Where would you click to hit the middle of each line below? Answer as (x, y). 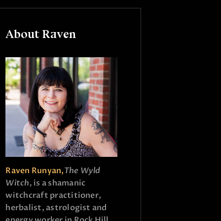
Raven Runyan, (35, 170)
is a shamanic (60, 183)
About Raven (41, 34)
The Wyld (82, 170)
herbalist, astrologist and (56, 207)
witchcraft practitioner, (54, 195)
